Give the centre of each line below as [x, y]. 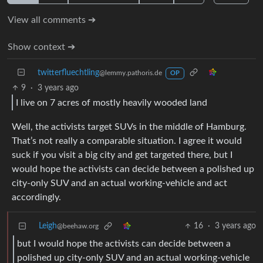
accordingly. [36, 198]
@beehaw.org [78, 226]
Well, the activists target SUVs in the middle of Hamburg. [129, 127]
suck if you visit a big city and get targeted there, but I [122, 155]
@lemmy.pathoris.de [131, 73]
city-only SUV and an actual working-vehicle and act [119, 183]
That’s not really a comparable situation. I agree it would [127, 141]
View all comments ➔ [52, 20]
